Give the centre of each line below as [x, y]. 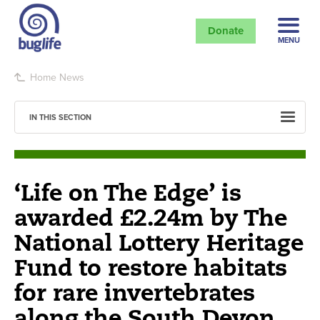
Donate [225, 30]
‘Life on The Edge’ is [128, 192]
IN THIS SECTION [60, 117]
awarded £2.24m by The [151, 217]
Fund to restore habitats [151, 267]
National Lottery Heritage [159, 242]
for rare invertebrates [135, 292]
